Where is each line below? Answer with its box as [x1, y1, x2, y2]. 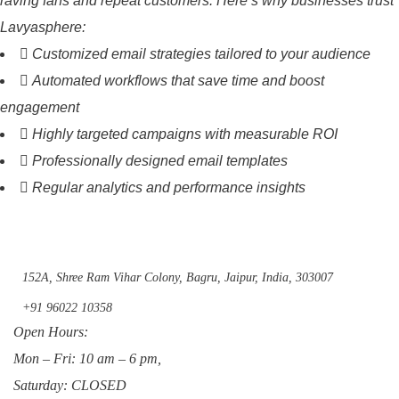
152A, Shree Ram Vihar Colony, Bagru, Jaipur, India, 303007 [22, 271, 333, 284]
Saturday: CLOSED [13, 378, 126, 393]
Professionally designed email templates [32, 153, 288, 168]
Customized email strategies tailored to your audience [32, 46, 370, 61]
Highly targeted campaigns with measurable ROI [32, 126, 338, 142]
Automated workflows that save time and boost [32, 73, 324, 88]
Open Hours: [13, 324, 88, 339]
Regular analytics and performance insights [32, 180, 305, 195]
